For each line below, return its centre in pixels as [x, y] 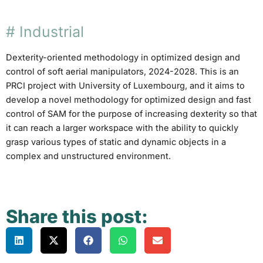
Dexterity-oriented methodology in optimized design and [123, 58]
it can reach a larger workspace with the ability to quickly [122, 128]
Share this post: [77, 216]
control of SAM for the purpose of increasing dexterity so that [131, 114]
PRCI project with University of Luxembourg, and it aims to [125, 86]
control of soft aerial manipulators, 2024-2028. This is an [122, 72]
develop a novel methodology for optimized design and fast [129, 100]
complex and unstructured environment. [88, 156]
